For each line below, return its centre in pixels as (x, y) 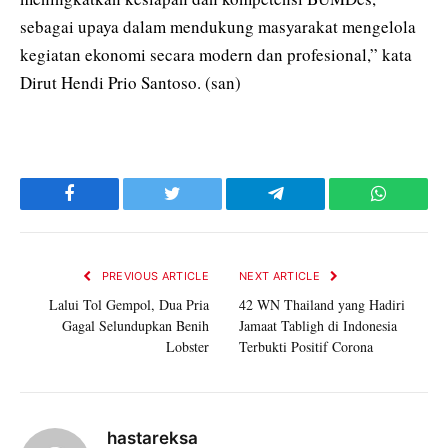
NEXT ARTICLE (281, 275)
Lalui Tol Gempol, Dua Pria (129, 304)
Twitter (197, 208)
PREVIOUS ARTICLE (153, 275)
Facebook (103, 208)
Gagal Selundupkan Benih (135, 325)
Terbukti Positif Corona (306, 346)
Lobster (187, 346)
